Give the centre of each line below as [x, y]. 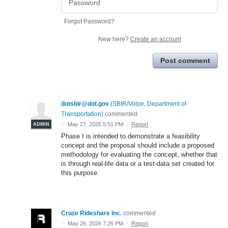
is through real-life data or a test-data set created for [138, 164]
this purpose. [80, 173]
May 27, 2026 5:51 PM [95, 124]
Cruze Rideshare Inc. [91, 213]
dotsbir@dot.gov [85, 104]
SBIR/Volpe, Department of [149, 104]
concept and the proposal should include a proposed [138, 146]
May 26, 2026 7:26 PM [95, 224]
